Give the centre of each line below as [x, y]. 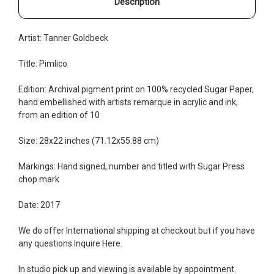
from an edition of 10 [59, 115]
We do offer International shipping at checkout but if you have [137, 230]
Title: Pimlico [43, 63]
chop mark [39, 179]
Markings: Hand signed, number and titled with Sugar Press [131, 166]
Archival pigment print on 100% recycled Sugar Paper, [151, 89]
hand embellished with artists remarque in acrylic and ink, [128, 102]
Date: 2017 [39, 205]
